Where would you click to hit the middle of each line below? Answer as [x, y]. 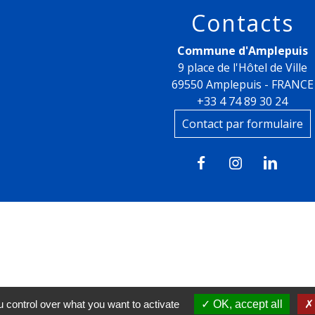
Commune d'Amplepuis [242, 50]
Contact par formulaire [242, 123]
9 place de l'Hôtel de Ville [242, 67]
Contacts [242, 22]
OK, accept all [246, 304]
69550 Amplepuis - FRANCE [242, 84]
